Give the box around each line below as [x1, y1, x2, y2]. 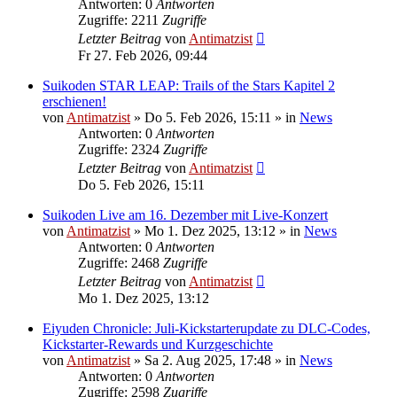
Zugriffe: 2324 [78, 141, 163, 157]
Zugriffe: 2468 [78, 254, 163, 270]
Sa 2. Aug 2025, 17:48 [144, 352, 271, 368]
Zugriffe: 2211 [78, 12, 162, 27]
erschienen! [43, 93, 106, 109]
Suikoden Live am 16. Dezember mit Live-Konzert [43, 206, 328, 222]
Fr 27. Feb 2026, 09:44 [78, 47, 207, 63]
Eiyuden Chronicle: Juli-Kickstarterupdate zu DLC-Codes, [43, 320, 370, 336]
